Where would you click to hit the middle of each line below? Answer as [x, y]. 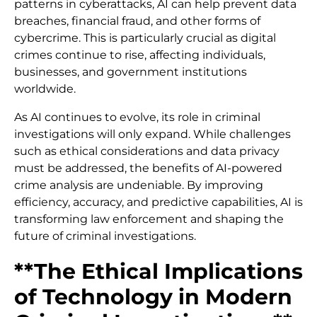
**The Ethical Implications [158, 272]
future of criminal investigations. [105, 236]
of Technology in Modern [153, 297]
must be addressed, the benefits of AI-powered [148, 168]
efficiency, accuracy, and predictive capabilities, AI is [158, 202]
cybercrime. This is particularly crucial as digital [145, 38]
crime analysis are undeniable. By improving [139, 185]
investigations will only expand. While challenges [152, 134]
